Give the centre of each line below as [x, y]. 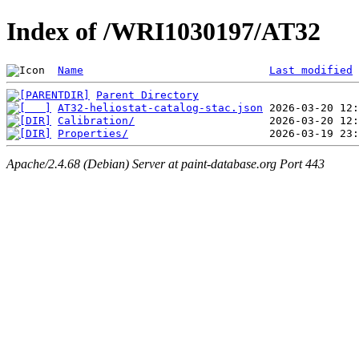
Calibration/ [96, 120]
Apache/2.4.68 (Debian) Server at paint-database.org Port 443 [165, 164]
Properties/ [93, 133]
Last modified [311, 70]
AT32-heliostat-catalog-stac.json [160, 107]
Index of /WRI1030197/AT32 [163, 32]
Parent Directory [147, 95]
